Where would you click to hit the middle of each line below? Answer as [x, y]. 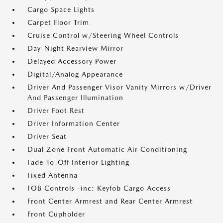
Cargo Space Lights [61, 9]
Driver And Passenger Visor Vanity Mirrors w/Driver [119, 87]
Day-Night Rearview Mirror [75, 48]
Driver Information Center [74, 123]
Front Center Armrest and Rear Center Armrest [110, 201]
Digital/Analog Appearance [75, 74]
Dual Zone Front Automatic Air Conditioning [107, 149]
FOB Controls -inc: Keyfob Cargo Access [99, 188]
